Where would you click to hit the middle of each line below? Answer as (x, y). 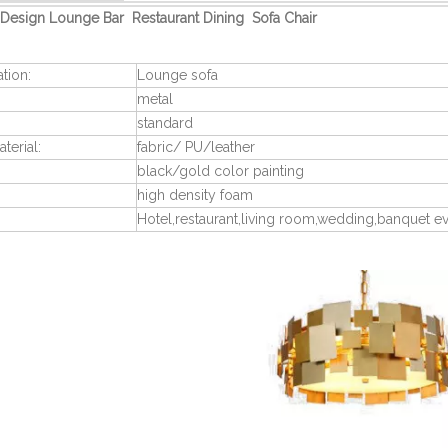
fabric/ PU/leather (196, 147)
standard (165, 123)
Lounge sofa (179, 75)
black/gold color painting (220, 171)
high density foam (195, 195)
